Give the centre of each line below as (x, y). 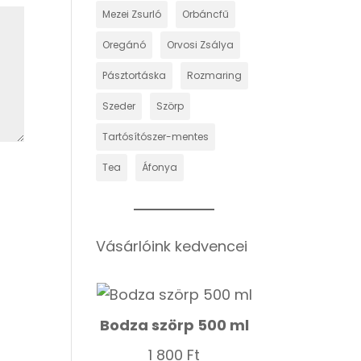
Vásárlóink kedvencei (172, 246)
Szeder (119, 106)
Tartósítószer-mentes (156, 137)
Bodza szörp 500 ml (174, 325)
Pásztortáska (135, 75)
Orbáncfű (206, 14)
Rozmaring (215, 75)
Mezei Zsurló (132, 14)
